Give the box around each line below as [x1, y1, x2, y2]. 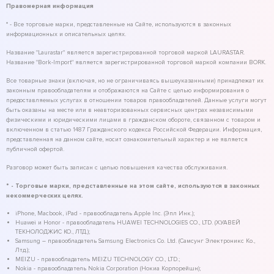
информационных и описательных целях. [6, 30, 126, 38]
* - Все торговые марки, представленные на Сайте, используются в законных [6, 20, 231, 28]
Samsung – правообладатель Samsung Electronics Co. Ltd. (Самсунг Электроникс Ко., [15, 237, 255, 245]
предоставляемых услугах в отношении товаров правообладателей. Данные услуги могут [6, 96, 267, 104]
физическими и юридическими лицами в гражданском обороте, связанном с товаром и [6, 116, 261, 124]
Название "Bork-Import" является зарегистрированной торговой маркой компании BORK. [6, 58, 266, 66]
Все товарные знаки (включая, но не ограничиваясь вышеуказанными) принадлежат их [6, 76, 264, 84]
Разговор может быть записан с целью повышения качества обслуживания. [6, 163, 228, 171]
